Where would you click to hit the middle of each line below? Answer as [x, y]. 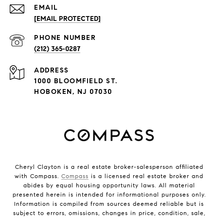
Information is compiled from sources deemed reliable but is [109, 203]
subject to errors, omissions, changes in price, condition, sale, [109, 213]
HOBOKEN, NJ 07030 [73, 91]
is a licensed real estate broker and [146, 176]
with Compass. [38, 176]
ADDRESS [52, 70]
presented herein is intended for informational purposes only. [109, 194]
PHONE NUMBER [65, 37]
